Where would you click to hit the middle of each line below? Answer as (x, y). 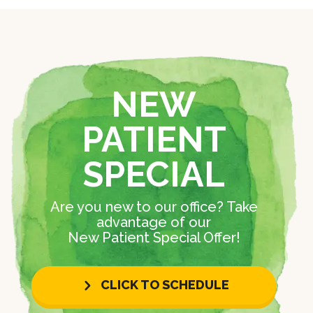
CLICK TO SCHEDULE (165, 285)
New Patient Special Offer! (154, 237)
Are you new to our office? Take (154, 206)
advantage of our (154, 222)
